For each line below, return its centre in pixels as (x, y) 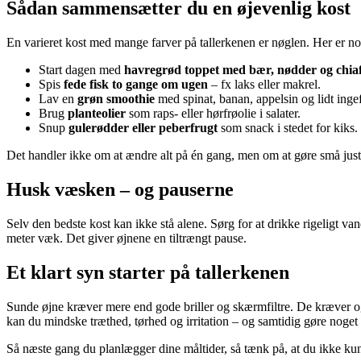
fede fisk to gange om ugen (136, 84)
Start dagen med (81, 69)
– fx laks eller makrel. (264, 84)
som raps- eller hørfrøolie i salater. (213, 113)
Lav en (58, 98)
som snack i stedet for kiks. (288, 127)
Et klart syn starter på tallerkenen (148, 272)
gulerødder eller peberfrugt (143, 127)
